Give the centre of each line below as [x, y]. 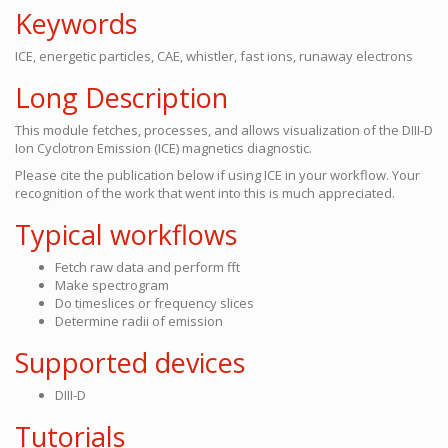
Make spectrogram [112, 285]
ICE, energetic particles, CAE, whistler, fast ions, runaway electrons [214, 56]
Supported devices [130, 362]
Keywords [76, 23]
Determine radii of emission [139, 321]
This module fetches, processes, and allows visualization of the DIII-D [224, 130]
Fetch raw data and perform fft [147, 267]
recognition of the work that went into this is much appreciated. [205, 193]
